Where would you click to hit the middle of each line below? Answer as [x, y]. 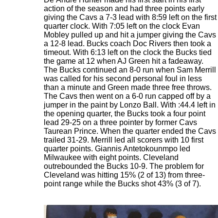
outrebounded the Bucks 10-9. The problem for [124, 166]
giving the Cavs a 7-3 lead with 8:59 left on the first [130, 17]
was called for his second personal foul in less [123, 79]
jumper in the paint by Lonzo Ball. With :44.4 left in [130, 105]
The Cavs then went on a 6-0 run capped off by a [127, 96]
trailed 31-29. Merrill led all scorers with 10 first [124, 140]
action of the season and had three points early [124, 9]
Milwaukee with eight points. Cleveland [111, 157]
